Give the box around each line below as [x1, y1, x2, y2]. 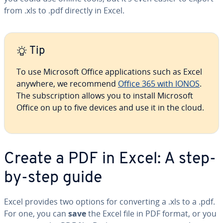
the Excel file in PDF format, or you [86, 208, 217, 219]
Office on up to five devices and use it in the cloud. [16, 102, 204, 113]
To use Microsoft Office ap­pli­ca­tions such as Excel [16, 66, 202, 77]
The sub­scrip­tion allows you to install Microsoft [16, 90, 193, 101]
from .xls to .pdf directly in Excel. [4, 5, 124, 16]
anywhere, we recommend [16, 78, 118, 89]
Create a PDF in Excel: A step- [4, 151, 216, 167]
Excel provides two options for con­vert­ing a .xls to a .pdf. [4, 196, 215, 207]
